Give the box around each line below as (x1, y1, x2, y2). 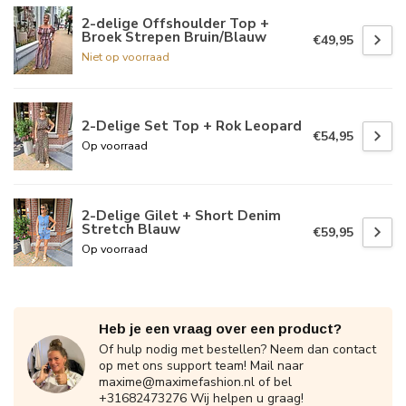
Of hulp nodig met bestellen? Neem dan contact (99, 341, 376, 359)
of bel (255, 373, 292, 391)
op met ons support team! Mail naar (99, 357, 304, 375)
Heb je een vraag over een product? (99, 321, 342, 337)
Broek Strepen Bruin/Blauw (82, 26, 266, 46)
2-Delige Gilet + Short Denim (82, 205, 281, 225)
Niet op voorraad (82, 48, 169, 64)
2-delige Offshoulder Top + (82, 13, 269, 33)
